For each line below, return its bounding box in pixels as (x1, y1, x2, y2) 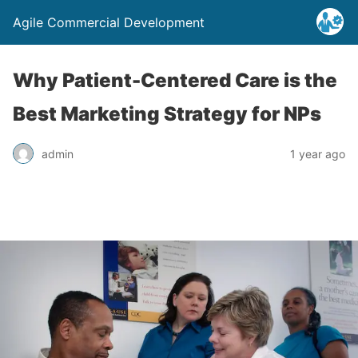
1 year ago (290, 146, 345, 161)
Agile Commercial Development (13, 14, 205, 30)
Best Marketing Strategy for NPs (13, 102, 321, 125)
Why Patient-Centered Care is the (13, 69, 337, 92)
